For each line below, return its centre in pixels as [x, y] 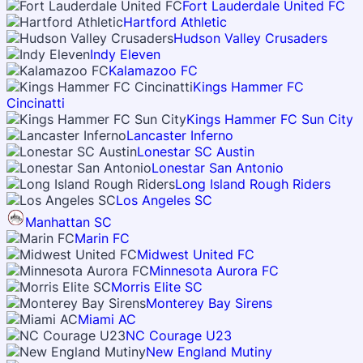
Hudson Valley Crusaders [250, 38]
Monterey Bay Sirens [209, 303]
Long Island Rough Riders [253, 184]
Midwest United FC [196, 254]
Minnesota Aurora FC [214, 271]
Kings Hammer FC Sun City [270, 119]
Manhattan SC [68, 222]
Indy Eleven [125, 54]
